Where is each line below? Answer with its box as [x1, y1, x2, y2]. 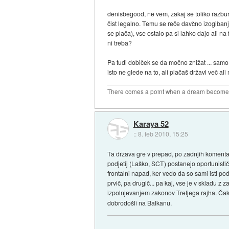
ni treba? [107, 38, 132, 48]
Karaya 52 [133, 118, 169, 130]
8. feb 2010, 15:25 [138, 129, 188, 139]
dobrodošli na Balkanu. [107, 198, 172, 207]
